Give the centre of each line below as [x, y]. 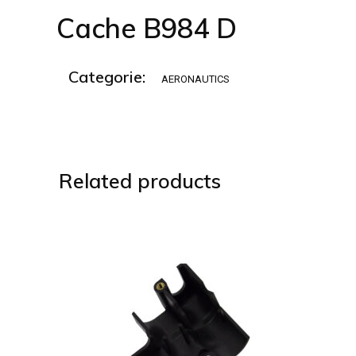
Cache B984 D [147, 28]
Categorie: [107, 76]
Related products [140, 181]
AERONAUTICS [196, 79]
